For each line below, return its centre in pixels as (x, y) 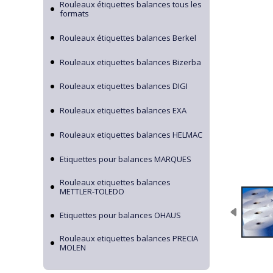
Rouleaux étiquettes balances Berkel (128, 37)
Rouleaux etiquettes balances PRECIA (129, 239)
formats (74, 13)
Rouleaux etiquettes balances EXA (123, 110)
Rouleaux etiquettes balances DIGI (124, 86)
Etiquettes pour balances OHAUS (120, 215)
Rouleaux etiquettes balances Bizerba (130, 62)
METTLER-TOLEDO (92, 191)
